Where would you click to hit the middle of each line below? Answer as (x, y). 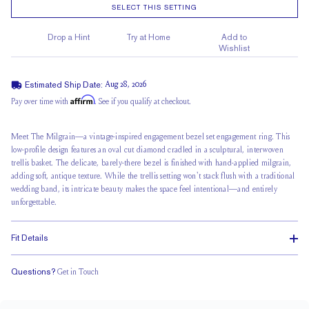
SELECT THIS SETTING (154, 7)
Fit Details (30, 238)
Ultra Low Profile (146, 287)
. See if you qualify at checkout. (143, 102)
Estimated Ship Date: (64, 85)
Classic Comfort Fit (235, 287)
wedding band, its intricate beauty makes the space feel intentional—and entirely (144, 190)
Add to (234, 37)
